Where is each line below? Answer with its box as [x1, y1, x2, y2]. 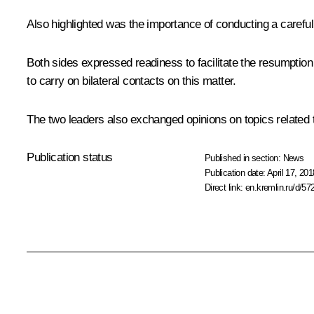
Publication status [27, 150, 113, 164]
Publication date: [204, 167, 268, 178]
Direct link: [204, 182, 246, 193]
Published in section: [204, 152, 283, 163]
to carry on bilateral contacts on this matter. [27, 74, 236, 88]
